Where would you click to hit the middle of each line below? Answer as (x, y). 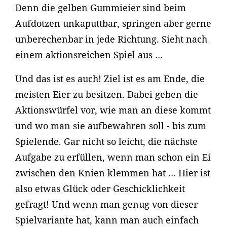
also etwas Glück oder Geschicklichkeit (100, 188)
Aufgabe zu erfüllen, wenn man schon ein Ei (113, 157)
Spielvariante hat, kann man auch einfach (107, 220)
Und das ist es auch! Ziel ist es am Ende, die (110, 79)
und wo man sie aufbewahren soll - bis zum (111, 126)
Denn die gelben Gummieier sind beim (101, 8)
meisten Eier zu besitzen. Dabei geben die (107, 94)
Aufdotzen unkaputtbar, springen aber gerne (113, 23)
